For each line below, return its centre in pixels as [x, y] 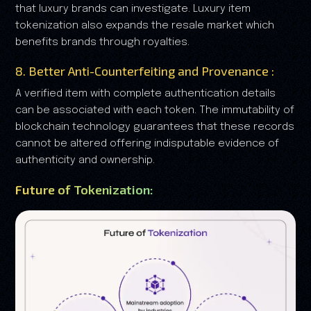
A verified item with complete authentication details [145, 94]
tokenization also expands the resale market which [145, 26]
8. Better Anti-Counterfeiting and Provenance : [145, 71]
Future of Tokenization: [84, 190]
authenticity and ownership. [85, 161]
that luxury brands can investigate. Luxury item [133, 9]
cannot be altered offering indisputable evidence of [147, 144]
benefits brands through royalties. [102, 43]
